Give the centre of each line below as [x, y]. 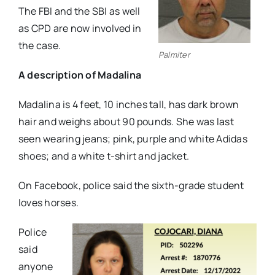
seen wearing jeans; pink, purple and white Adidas [133, 139]
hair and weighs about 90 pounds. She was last [126, 122]
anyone [36, 267]
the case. [40, 46]
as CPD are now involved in [80, 29]
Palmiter [174, 55]
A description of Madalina [79, 75]
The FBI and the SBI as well [79, 11]
